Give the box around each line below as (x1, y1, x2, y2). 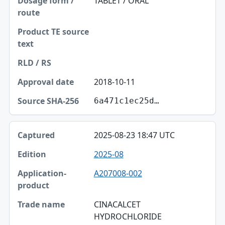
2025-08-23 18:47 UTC (93, 129, 175, 141)
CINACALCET (93, 198, 141, 210)
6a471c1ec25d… (93, 95, 159, 105)
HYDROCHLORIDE (93, 210, 162, 222)
